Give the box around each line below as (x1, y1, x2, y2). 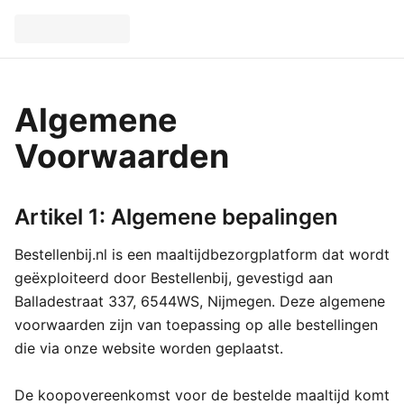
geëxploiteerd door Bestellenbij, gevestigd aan (14, 269, 333, 287)
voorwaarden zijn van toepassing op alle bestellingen (14, 316, 378, 334)
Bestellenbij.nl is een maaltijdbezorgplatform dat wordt (14, 245, 390, 263)
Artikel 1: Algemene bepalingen (14, 204, 338, 230)
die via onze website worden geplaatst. (14, 339, 283, 357)
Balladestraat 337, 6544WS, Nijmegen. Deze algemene (14, 292, 385, 310)
